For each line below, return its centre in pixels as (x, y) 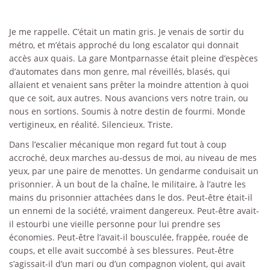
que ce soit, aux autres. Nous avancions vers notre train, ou (129, 98)
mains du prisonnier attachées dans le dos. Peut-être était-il (131, 198)
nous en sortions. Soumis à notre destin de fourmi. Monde (127, 111)
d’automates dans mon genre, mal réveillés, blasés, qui (120, 72)
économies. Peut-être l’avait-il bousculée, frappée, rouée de (129, 237)
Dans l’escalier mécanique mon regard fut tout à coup (118, 145)
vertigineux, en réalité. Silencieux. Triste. (91, 125)
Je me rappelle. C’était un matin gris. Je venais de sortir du (127, 32)
